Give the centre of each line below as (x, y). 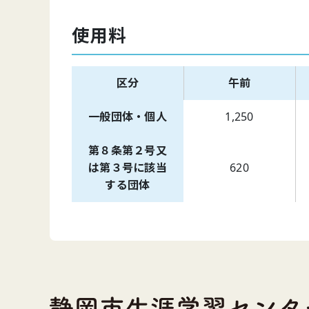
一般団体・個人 (128, 117)
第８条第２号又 (128, 151)
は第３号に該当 (128, 168)
